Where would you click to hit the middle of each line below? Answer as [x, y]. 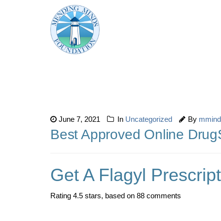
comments [163, 196]
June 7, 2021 [79, 119]
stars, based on [110, 196]
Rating [62, 196]
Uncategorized [149, 119]
